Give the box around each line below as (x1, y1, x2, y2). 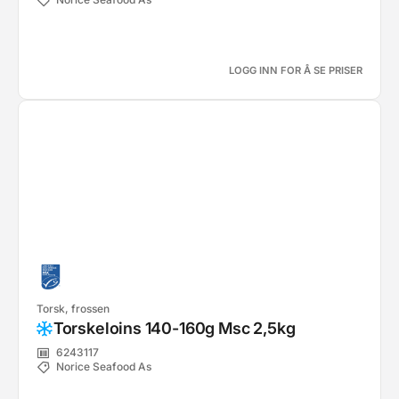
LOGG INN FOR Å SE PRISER (229, 64, 362, 77)
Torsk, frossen (37, 302, 110, 315)
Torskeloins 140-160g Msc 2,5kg (53, 319, 296, 338)
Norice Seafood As (56, 360, 151, 374)
